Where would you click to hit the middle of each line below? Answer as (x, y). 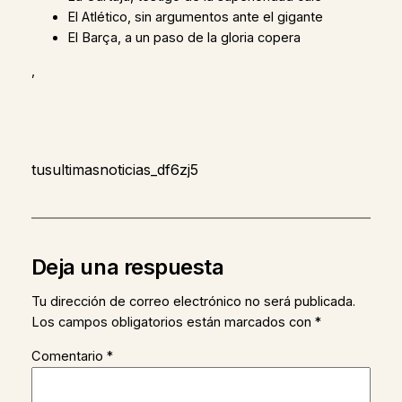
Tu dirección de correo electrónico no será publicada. (193, 302)
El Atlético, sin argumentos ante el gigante (195, 17)
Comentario (69, 356)
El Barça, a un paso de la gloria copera (184, 37)
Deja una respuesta (127, 267)
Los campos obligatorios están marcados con (173, 323)
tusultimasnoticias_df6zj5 (114, 169)
